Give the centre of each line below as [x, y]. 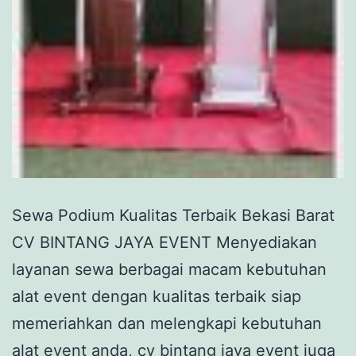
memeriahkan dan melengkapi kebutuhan [167, 324]
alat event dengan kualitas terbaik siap [157, 297]
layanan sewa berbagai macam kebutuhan [169, 270]
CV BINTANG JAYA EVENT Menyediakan [164, 243]
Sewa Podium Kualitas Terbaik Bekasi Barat [173, 216]
